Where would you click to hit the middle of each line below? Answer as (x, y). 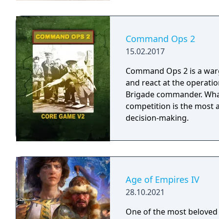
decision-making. (157, 118)
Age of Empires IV (163, 179)
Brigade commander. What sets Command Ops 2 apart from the (165, 94)
